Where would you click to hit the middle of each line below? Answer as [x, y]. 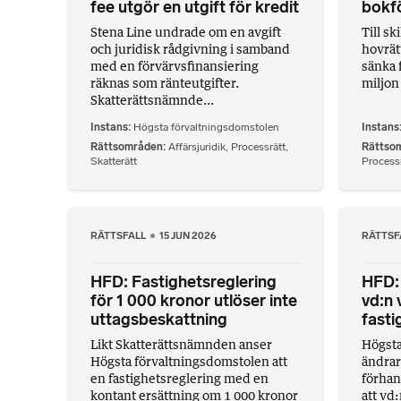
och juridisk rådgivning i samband [190, 48]
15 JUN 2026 [188, 236]
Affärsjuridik [197, 147]
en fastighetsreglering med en [179, 379]
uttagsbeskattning [159, 320]
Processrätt [258, 147]
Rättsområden [127, 147]
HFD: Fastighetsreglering [183, 282]
